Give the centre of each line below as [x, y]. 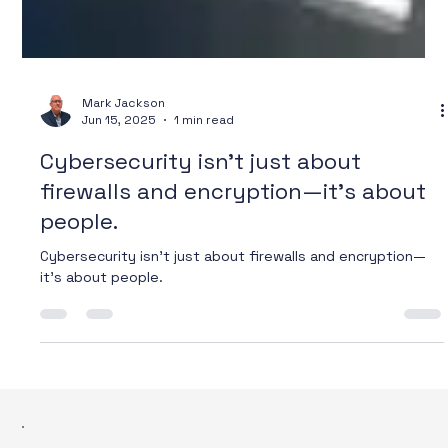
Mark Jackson [124, 142]
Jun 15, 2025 [119, 160]
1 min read [204, 160]
